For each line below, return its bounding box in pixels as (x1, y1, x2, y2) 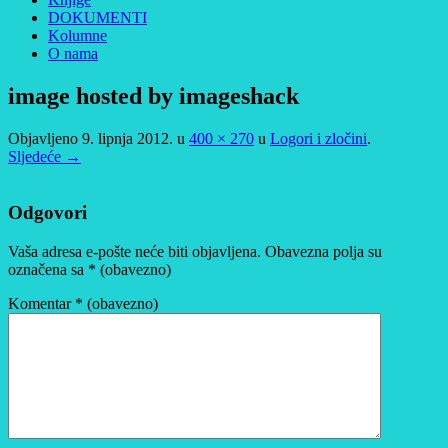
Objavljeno (8, 129, 82, 147)
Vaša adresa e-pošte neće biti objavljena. (8, 243, 261, 261)
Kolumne (48, 26, 107, 44)
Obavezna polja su (265, 243, 382, 261)
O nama (48, 44, 98, 62)
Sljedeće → (8, 147, 81, 165)
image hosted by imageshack (8, 82, 299, 109)
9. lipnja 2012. (82, 129, 173, 147)
